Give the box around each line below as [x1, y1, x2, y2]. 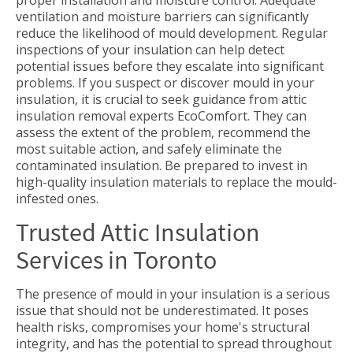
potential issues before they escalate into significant [16, 58, 324, 75]
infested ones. [16, 190, 98, 207]
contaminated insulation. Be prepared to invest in [16, 157, 307, 174]
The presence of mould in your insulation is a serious [16, 285, 330, 303]
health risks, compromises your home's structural [16, 318, 310, 336]
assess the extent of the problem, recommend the [16, 124, 310, 141]
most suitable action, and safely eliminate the [16, 140, 282, 158]
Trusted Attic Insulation [16, 217, 260, 248]
